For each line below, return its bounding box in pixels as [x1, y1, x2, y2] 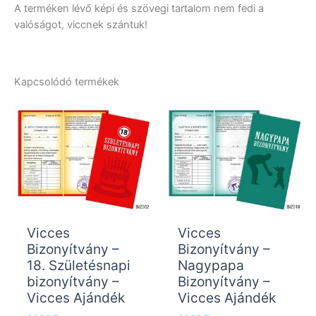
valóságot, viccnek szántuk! [14, 18, 147, 32]
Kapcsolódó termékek [14, 75, 119, 89]
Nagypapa [177, 257, 244, 274]
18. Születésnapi [26, 257, 130, 274]
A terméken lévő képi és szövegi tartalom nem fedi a [14, 2, 264, 16]
